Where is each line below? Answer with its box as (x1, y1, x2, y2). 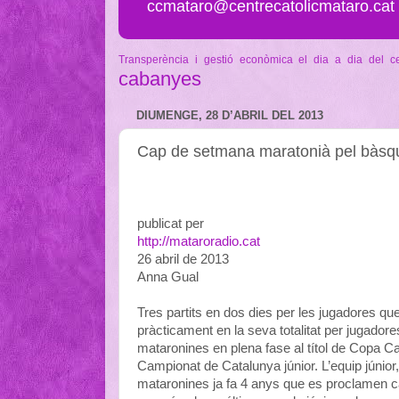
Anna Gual (137, 269, 199, 284)
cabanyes (118, 67, 201, 90)
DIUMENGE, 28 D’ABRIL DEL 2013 (136, 109, 323, 123)
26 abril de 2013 (137, 251, 229, 266)
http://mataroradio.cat (137, 233, 260, 248)
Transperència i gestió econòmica (118, 53, 293, 66)
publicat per (137, 216, 204, 231)
